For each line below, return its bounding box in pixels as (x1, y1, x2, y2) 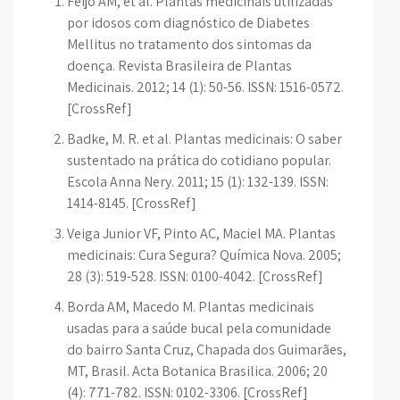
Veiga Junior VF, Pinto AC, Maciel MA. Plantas (67, 224, 336, 243)
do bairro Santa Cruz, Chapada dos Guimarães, (67, 340, 346, 359)
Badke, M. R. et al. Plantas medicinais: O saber (67, 129, 342, 148)
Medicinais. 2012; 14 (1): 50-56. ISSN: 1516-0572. (67, 78, 344, 96)
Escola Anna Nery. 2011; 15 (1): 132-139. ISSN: (67, 172, 329, 191)
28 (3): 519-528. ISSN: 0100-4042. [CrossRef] (67, 267, 323, 286)
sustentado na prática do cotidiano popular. (67, 151, 331, 170)
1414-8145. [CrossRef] (67, 194, 196, 212)
